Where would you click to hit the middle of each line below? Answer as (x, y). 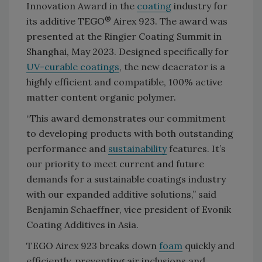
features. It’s (196, 148)
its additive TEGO (65, 21)
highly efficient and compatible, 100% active (124, 82)
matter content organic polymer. (101, 97)
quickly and (208, 245)
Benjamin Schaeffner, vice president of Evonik (129, 209)
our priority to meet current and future (115, 163)
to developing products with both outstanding (130, 133)
